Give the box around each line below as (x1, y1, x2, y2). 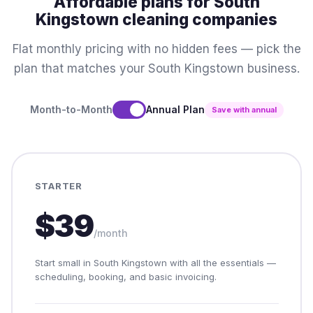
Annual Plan (145, 103, 205, 115)
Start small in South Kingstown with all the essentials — (34, 256, 276, 268)
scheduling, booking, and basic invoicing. (34, 270, 217, 282)
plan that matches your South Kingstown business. (13, 61, 300, 75)
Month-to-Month (29, 103, 112, 115)
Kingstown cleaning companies (36, 10, 277, 29)
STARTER (34, 180, 82, 191)
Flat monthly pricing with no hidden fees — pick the (12, 42, 301, 56)
